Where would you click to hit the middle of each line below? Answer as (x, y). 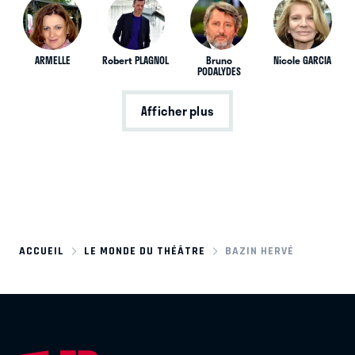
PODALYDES (219, 71)
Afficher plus (177, 111)
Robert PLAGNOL (136, 60)
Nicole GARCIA (303, 60)
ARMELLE (52, 60)
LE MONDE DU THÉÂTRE (145, 251)
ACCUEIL (42, 251)
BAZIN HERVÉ (260, 251)
